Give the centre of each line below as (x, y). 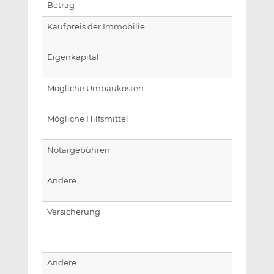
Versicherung (73, 212)
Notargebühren (78, 150)
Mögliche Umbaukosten (95, 89)
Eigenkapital (73, 57)
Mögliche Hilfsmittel (87, 119)
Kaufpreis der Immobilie (96, 27)
